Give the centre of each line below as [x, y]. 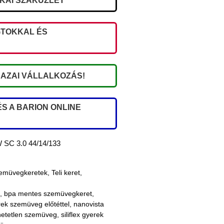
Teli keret [66, 173]
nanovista [89, 204]
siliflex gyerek [82, 215]
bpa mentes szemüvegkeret [48, 194]
